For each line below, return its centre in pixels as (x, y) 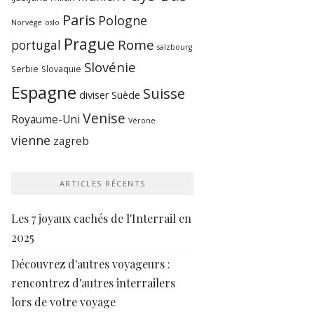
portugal (36, 45)
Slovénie (110, 67)
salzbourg (175, 47)
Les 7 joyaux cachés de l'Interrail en (102, 218)
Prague (90, 44)
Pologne (123, 20)
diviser (94, 95)
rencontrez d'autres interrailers (94, 283)
